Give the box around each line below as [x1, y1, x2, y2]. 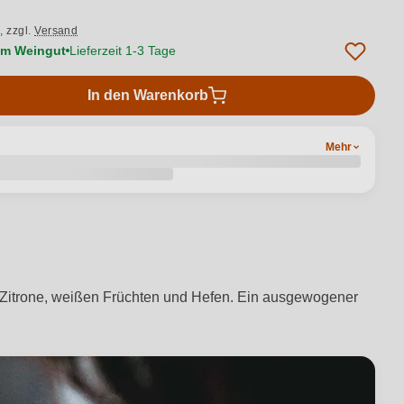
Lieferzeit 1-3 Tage [69, 42, 176, 58]
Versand [34, 24, 78, 37]
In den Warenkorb [87, 87, 208, 103]
